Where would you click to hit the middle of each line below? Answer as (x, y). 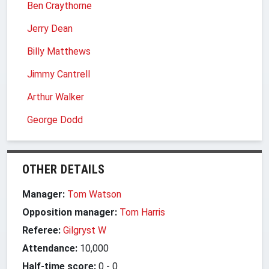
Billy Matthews (59, 51)
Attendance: (50, 248)
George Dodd (55, 119)
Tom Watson (94, 194)
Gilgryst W (85, 230)
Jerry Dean (50, 28)
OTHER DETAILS (64, 169)
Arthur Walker (56, 97)
